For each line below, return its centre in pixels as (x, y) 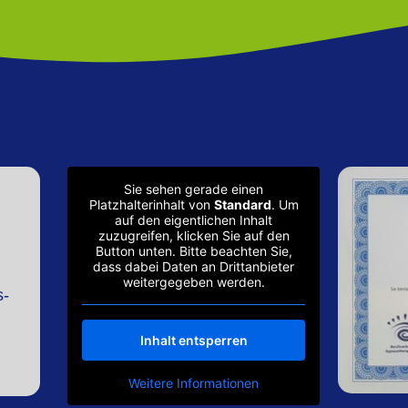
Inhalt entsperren (194, 341)
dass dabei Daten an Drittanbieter (194, 267)
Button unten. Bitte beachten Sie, (194, 251)
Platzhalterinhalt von (151, 205)
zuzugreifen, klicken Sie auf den (194, 236)
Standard (242, 205)
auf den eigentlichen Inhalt (194, 220)
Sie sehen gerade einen (194, 189)
